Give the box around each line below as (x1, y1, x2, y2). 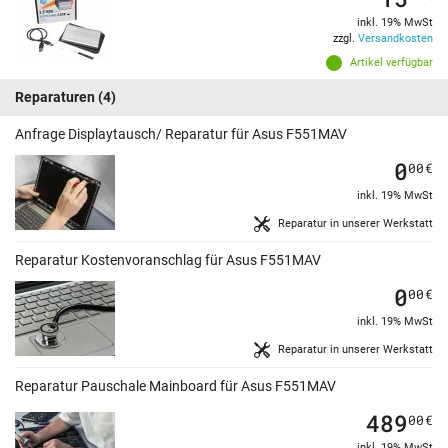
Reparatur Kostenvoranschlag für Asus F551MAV (15, 252, 321, 269)
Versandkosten (358, 32, 433, 46)
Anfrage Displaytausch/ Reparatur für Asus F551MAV (15, 126, 347, 143)
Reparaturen (15, 89, 95, 106)
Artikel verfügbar (350, 56, 433, 70)
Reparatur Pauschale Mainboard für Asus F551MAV (15, 378, 336, 395)
